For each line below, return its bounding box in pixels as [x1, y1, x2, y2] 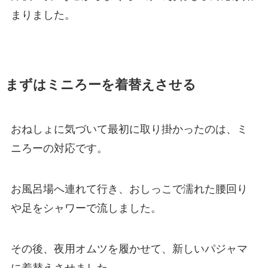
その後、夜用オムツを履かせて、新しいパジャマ [10, 243, 248, 255]
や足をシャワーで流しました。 [10, 202, 162, 215]
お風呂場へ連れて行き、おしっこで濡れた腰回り [10, 183, 248, 196]
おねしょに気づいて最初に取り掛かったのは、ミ [10, 123, 248, 136]
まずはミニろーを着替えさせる [5, 78, 196, 93]
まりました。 [10, 9, 75, 22]
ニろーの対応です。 [10, 142, 108, 155]
